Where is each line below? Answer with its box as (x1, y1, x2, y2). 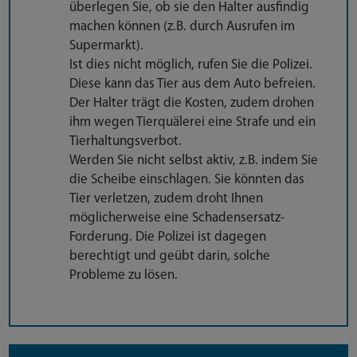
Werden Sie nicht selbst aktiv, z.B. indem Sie (69, 154, 318, 168)
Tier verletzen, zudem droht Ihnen (69, 192, 263, 206)
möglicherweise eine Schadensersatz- (69, 211, 284, 226)
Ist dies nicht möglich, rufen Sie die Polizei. (69, 58, 312, 73)
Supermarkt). (69, 39, 143, 53)
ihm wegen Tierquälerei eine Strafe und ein (69, 116, 316, 130)
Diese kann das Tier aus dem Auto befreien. (69, 77, 316, 92)
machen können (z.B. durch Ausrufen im (69, 20, 295, 34)
